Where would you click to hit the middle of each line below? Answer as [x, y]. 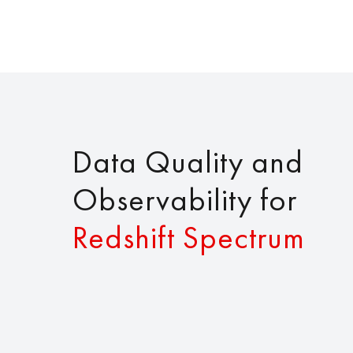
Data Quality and [188, 162]
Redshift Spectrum [189, 237]
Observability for [185, 199]
